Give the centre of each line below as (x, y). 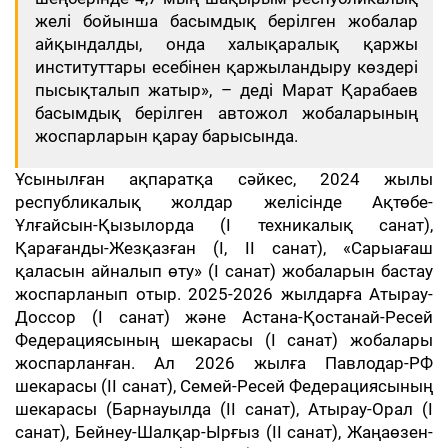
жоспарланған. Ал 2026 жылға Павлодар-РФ (224, 363)
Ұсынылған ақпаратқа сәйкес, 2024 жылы (224, 179)
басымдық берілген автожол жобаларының (226, 113)
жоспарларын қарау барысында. (166, 136)
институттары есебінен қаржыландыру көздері (226, 67)
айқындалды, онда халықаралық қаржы (226, 44)
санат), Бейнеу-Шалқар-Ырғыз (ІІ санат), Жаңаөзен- (224, 432)
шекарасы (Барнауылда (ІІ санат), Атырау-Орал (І (224, 409)
